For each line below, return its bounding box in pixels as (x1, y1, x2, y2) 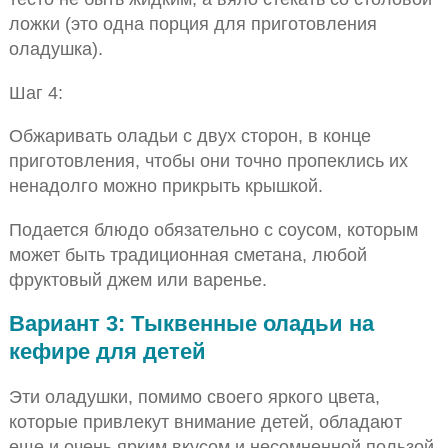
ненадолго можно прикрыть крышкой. (8, 175, 323, 197)
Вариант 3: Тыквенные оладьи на (8, 310, 374, 336)
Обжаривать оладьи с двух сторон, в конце (8, 125, 371, 147)
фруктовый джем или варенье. (8, 268, 267, 290)
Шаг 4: (8, 81, 63, 103)
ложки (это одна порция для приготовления (8, 13, 377, 35)
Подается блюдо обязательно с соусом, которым (8, 218, 418, 240)
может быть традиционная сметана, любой (8, 243, 367, 265)
